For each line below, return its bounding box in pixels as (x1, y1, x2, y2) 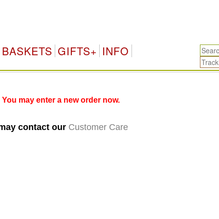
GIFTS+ (57, 44, 97, 58)
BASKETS (1, 44, 52, 58)
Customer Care (68, 122, 128, 132)
